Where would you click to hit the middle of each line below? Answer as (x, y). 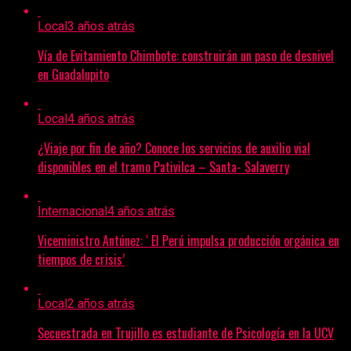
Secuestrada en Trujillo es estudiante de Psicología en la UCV (186, 333)
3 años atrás (101, 27)
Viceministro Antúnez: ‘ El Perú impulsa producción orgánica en (188, 241)
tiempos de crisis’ (81, 260)
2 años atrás (101, 304)
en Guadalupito (73, 75)
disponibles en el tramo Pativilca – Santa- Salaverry (163, 167)
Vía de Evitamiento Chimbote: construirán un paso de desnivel (186, 56)
